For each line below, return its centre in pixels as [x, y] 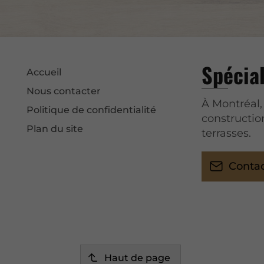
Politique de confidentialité [92, 110]
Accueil [44, 72]
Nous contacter [64, 91]
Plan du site [55, 129]
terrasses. [227, 133]
